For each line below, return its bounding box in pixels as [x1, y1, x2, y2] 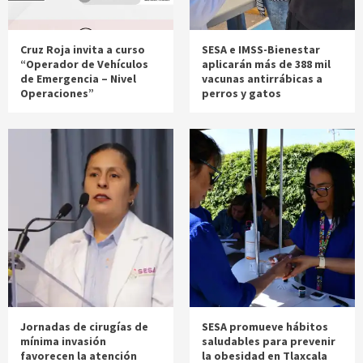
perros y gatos [202, 86, 281, 101]
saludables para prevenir [202, 334, 335, 349]
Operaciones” [20, 86, 94, 101]
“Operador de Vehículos [20, 57, 148, 72]
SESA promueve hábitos [202, 319, 328, 335]
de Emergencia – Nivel [20, 71, 136, 87]
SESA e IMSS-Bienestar [202, 42, 320, 58]
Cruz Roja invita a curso [20, 42, 145, 58]
